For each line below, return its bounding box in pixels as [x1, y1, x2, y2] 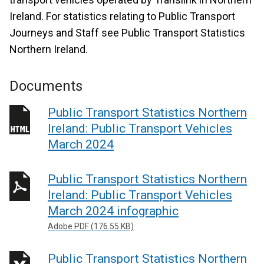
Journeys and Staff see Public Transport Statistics [9, 27, 245, 39]
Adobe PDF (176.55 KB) [48, 221, 134, 231]
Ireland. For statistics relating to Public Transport [9, 10, 235, 22]
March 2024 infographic [48, 203, 179, 218]
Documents [9, 78, 82, 94]
